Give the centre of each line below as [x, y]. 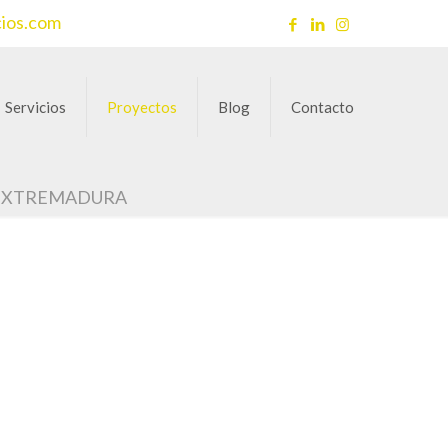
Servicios [35, 107]
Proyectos [142, 107]
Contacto [322, 107]
